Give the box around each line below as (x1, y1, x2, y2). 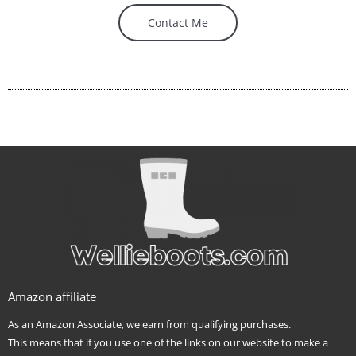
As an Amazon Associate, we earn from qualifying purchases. (8, 316, 291, 331)
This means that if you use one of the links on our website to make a (8, 335, 328, 350)
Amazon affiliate (8, 288, 96, 304)
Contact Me (148, 14, 208, 30)
